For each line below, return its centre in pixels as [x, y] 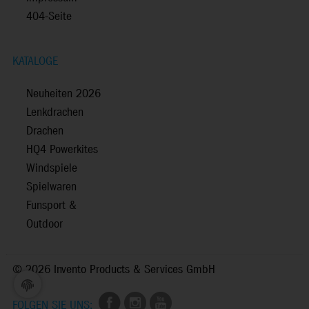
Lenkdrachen [55, 112]
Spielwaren [51, 187]
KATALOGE [35, 61]
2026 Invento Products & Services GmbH [120, 270]
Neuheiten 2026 [63, 94]
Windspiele [52, 168]
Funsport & [51, 206]
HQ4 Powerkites [62, 150]
